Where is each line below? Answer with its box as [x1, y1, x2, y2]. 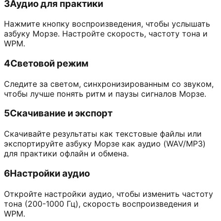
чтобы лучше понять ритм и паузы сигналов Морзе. [4, 88, 206, 99]
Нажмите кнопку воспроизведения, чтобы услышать [4, 19, 210, 29]
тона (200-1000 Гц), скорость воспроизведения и [4, 198, 199, 209]
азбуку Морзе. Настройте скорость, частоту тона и [4, 29, 208, 39]
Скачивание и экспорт [10, 108, 112, 119]
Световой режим [10, 58, 88, 69]
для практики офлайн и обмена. [4, 148, 129, 159]
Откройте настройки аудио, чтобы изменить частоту [4, 188, 213, 199]
